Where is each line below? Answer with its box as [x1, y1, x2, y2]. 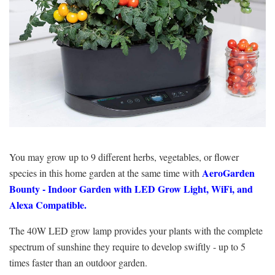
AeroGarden [202, 165, 255, 180]
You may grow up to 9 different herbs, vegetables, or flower [9, 150, 239, 163]
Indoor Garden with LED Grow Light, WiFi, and [48, 181, 253, 196]
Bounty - [9, 181, 48, 196]
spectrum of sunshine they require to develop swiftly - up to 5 [9, 239, 246, 253]
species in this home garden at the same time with [9, 166, 202, 179]
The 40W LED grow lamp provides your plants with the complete [9, 223, 263, 237]
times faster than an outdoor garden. [9, 255, 147, 269]
